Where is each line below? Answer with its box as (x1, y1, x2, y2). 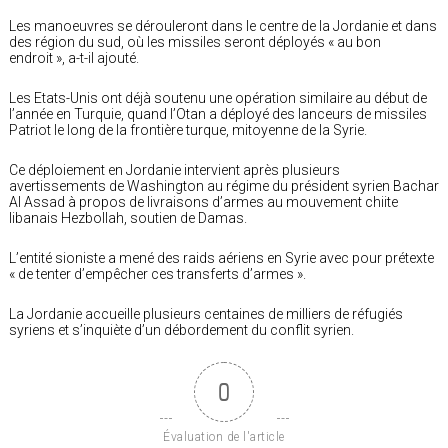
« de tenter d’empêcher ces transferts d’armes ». (9, 265, 309, 282)
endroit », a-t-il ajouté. (9, 49, 142, 66)
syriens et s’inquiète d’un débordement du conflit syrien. (9, 321, 357, 338)
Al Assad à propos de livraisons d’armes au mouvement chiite (9, 193, 398, 210)
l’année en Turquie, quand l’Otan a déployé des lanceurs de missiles (9, 105, 427, 122)
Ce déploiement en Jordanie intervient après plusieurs (9, 161, 340, 178)
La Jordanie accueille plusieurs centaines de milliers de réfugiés (9, 305, 403, 322)
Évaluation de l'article (163, 429, 285, 444)
